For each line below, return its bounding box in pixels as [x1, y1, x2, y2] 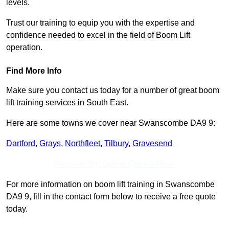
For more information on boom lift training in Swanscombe [6, 180, 215, 189]
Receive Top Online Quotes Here [55, 159, 174, 169]
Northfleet [65, 139, 100, 148]
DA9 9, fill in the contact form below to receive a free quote [6, 192, 216, 201]
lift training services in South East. [6, 98, 128, 107]
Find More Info [6, 66, 62, 76]
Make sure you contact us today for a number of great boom [6, 86, 219, 95]
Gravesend [132, 139, 172, 148]
